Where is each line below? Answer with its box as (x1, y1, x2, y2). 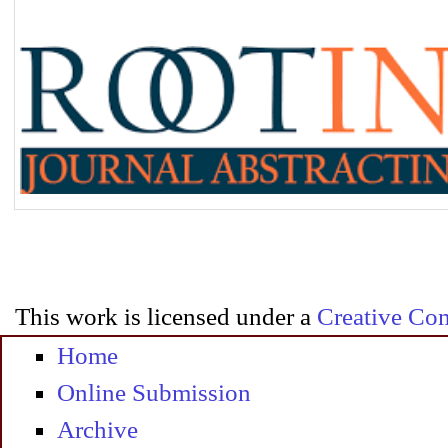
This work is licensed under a (15, 303, 317, 331)
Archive (57, 416, 138, 444)
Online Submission (57, 379, 251, 407)
